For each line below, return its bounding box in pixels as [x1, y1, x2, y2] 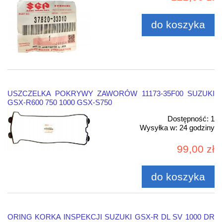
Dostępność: [167, 114, 209, 123]
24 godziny [179, 123, 215, 132]
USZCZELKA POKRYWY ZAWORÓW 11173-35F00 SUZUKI [7, 89, 215, 98]
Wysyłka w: [140, 123, 177, 132]
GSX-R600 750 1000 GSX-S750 [7, 98, 112, 107]
